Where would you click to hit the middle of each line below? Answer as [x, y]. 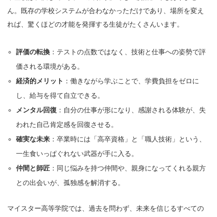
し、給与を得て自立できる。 [60, 96]
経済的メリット [40, 81]
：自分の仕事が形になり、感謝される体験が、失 [132, 110]
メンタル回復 [37, 110]
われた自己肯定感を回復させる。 [67, 125]
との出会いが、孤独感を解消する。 [70, 183]
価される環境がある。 [50, 67]
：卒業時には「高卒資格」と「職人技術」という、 [128, 139]
